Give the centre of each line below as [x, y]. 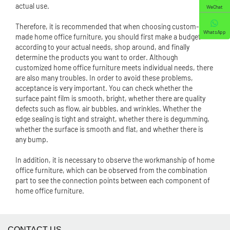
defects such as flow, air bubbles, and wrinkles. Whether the [108, 109]
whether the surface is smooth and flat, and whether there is [109, 129]
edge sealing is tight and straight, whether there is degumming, [112, 119]
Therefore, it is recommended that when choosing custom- [107, 26]
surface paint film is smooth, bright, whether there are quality [110, 98]
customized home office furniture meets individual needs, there [114, 68]
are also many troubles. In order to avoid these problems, [104, 78]
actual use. [32, 6]
